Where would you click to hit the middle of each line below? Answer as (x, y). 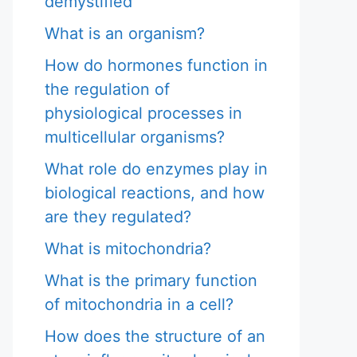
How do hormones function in (156, 65)
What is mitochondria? (128, 249)
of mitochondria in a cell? (139, 304)
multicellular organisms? (135, 137)
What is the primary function (151, 280)
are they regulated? (118, 217)
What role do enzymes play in (156, 169)
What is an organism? (125, 33)
